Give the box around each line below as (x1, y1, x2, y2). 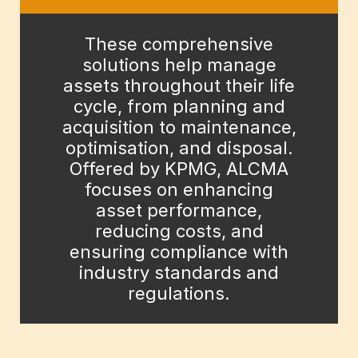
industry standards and (79, 262, 279, 284)
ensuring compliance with (70, 241, 288, 263)
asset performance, (96, 200, 262, 221)
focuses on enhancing (85, 179, 273, 201)
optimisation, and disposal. (65, 137, 293, 159)
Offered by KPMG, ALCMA (70, 158, 288, 180)
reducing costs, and (94, 221, 264, 242)
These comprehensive (85, 34, 273, 55)
